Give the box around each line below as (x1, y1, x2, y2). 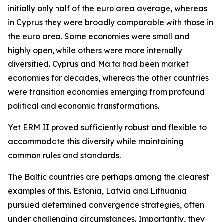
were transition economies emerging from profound (8, 87, 205, 97)
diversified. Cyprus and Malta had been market (8, 59, 189, 69)
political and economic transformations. (8, 101, 159, 111)
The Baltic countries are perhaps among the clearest (8, 172, 209, 182)
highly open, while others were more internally (8, 45, 182, 55)
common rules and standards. (8, 150, 121, 160)
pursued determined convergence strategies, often (8, 200, 204, 210)
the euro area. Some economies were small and (8, 31, 190, 41)
